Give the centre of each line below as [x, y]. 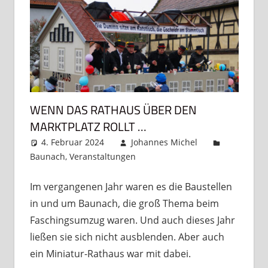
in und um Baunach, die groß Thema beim [124, 204]
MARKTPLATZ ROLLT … [88, 127]
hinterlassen [173, 171]
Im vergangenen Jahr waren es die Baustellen [131, 187]
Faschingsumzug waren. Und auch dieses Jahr [132, 220]
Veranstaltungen [102, 157]
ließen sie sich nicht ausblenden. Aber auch [127, 237]
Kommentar [184, 157]
